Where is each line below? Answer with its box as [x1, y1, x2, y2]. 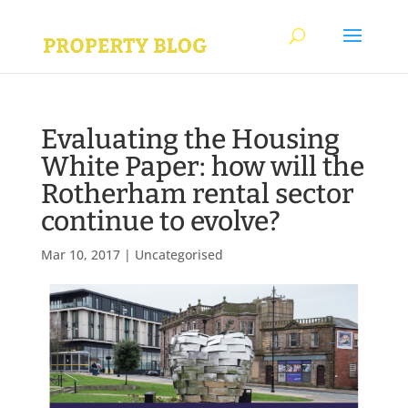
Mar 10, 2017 [40, 246, 120, 263]
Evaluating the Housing [40, 123, 340, 156]
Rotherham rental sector [40, 178, 354, 210]
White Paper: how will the [40, 150, 364, 183]
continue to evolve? [40, 205, 280, 238]
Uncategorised [134, 246, 223, 263]
